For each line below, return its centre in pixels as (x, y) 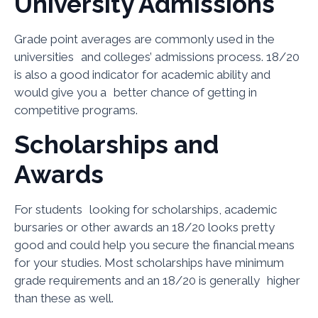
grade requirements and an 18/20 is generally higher (157, 280)
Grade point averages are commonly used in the (144, 39)
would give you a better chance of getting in (136, 93)
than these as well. (64, 298)
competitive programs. (76, 110)
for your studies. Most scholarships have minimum (149, 262)
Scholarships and (116, 144)
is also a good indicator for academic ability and (142, 75)
